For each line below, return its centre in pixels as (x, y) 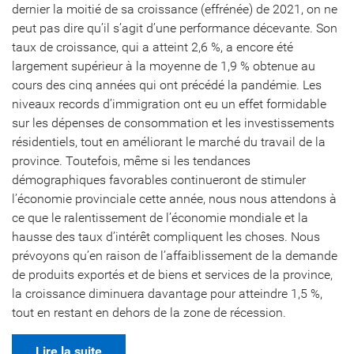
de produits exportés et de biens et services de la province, (172, 275)
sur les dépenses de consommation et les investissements (173, 123)
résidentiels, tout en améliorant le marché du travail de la (169, 142)
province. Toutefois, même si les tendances (131, 161)
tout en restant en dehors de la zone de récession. (149, 313)
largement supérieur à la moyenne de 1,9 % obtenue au (164, 66)
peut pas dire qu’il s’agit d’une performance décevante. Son (175, 28)
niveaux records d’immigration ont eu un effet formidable (169, 104)
